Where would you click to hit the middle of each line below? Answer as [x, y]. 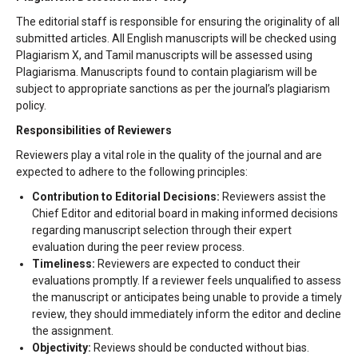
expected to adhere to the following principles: [132, 172]
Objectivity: [62, 348]
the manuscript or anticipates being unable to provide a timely [187, 297]
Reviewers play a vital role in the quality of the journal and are [169, 155]
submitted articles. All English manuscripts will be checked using [176, 38]
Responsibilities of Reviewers [94, 130]
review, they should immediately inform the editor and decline [187, 314]
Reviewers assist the [273, 197]
